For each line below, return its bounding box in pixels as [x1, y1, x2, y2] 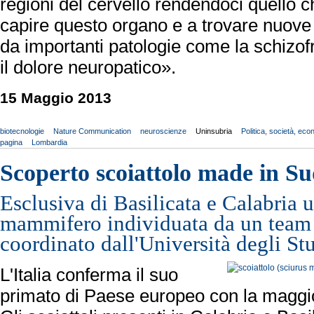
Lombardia [32, 137, 67, 146]
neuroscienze [140, 126, 186, 135]
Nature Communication [53, 126, 131, 135]
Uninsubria [196, 126, 232, 135]
